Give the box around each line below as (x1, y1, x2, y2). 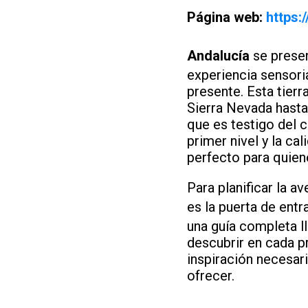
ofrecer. (187, 267, 234, 284)
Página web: (187, 8, 263, 25)
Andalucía (187, 47, 250, 64)
